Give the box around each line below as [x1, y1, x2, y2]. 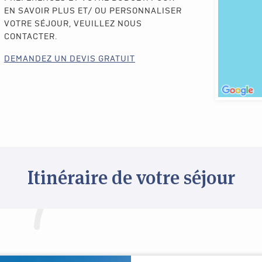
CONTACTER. [4, 33, 57, 41]
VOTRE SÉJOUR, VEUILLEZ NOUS [4, 20, 142, 28]
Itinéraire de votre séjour [27, 166, 235, 189]
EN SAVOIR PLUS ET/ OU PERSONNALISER [4, 7, 182, 15]
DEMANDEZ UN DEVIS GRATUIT [4, 55, 135, 63]
